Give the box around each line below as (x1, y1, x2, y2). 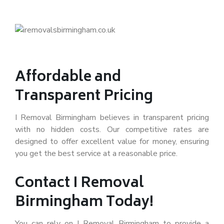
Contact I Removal (15, 171, 144, 196)
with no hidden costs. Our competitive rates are (15, 124, 209, 135)
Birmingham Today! (15, 190, 153, 215)
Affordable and (15, 65, 121, 90)
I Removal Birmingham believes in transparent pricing (15, 112, 209, 123)
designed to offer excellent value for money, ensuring (15, 136, 209, 147)
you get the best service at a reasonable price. (15, 148, 177, 159)
